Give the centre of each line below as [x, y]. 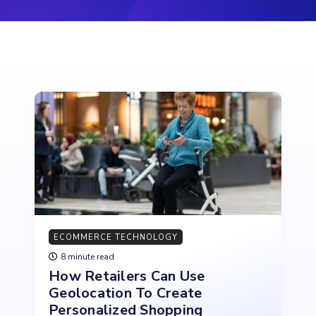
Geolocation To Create [126, 293]
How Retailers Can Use [127, 276]
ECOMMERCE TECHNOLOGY [116, 237]
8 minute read [87, 257]
